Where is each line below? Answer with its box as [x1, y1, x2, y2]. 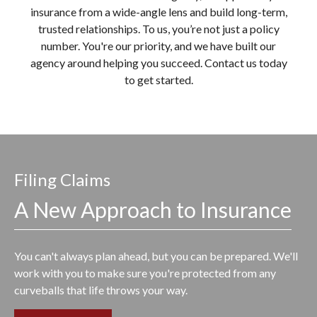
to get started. [124, 73, 193, 86]
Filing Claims [14, 169, 110, 190]
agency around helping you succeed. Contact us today [30, 56, 287, 69]
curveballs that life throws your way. [14, 283, 188, 296]
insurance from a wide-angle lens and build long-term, [30, 5, 287, 18]
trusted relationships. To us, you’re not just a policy [38, 22, 279, 35]
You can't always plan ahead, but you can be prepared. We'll [14, 249, 298, 263]
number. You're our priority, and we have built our [41, 39, 276, 52]
